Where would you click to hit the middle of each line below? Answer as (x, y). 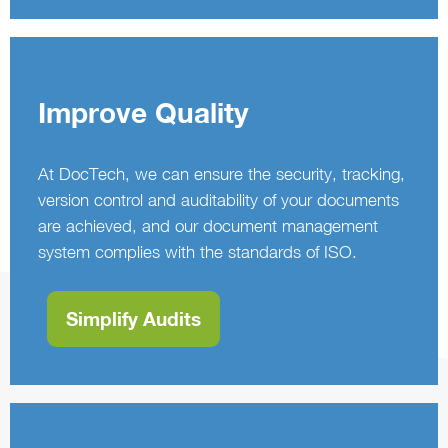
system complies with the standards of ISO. (197, 252)
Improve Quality (143, 113)
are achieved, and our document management (208, 226)
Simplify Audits (133, 319)
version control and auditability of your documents (218, 200)
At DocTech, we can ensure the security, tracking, (221, 174)
